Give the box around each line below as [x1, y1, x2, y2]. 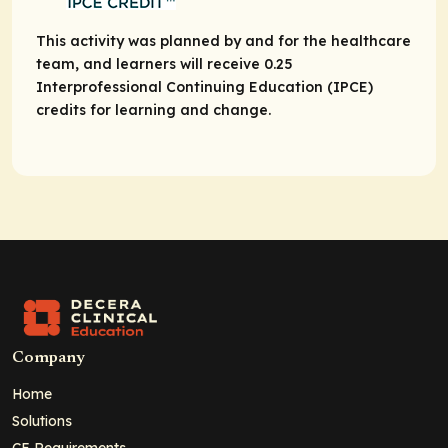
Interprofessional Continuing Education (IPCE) [36, 78, 373, 96]
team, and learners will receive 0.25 [36, 55, 293, 73]
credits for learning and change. [36, 101, 271, 119]
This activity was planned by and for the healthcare [36, 32, 411, 50]
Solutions [12, 412, 72, 429]
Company [12, 350, 85, 366]
